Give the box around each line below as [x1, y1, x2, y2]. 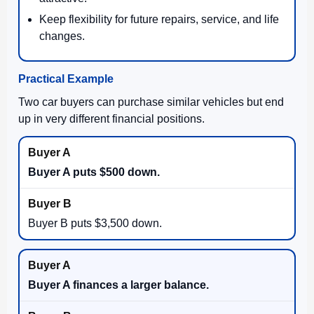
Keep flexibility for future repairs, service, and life [39, 13, 279, 25]
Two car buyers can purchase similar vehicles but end [18, 95, 284, 108]
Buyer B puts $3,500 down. [28, 217, 162, 229]
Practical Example [18, 72, 114, 85]
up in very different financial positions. [18, 112, 205, 125]
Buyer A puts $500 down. [28, 165, 160, 178]
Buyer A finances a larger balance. [28, 278, 209, 291]
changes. [39, 29, 85, 42]
